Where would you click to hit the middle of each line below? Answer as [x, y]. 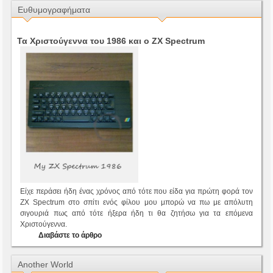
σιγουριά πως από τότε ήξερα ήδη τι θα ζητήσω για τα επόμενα [136, 214]
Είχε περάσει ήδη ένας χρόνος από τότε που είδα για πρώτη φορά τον [136, 192]
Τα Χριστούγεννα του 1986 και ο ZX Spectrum [111, 41]
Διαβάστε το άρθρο [69, 236]
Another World [46, 265]
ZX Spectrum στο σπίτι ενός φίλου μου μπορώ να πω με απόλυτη [136, 203]
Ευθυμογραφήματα [54, 10]
